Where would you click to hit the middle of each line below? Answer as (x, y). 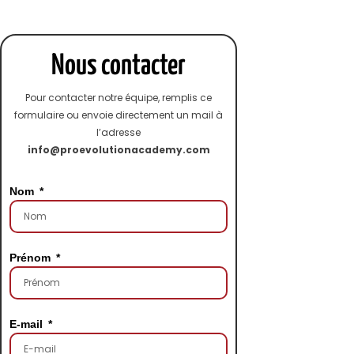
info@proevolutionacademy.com (119, 150)
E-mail (28, 324)
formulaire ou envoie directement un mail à (119, 115)
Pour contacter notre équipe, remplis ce (119, 98)
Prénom (32, 258)
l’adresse (119, 133)
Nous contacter (119, 67)
